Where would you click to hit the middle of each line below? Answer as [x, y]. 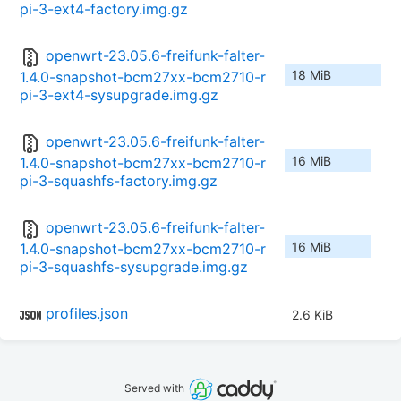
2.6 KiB [312, 315]
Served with [156, 388]
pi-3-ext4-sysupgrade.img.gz [119, 95]
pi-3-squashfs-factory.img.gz [119, 181]
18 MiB [311, 75]
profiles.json [87, 314]
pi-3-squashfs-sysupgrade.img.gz [134, 267]
